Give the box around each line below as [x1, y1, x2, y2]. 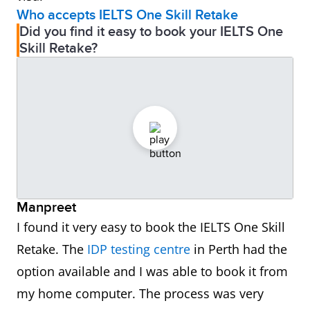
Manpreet [17, 199, 76, 217]
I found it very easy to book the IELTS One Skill [17, 219, 285, 236]
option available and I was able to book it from [17, 263, 288, 280]
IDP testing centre [87, 241, 190, 258]
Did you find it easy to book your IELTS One [19, 23, 283, 40]
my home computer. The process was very [17, 285, 264, 302]
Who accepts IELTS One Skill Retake [17, 6, 238, 24]
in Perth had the [190, 241, 287, 258]
